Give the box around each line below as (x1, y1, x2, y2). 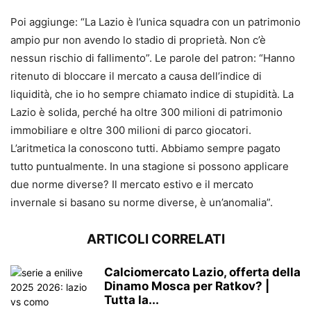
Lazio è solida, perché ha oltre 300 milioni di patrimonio (10, 106, 283, 119)
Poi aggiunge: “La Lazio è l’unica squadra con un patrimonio (10, 15, 301, 29)
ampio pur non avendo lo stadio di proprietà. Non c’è (10, 33, 266, 47)
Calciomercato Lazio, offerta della (104, 265, 301, 280)
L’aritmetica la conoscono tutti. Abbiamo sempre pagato (10, 142, 280, 155)
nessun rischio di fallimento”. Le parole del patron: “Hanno (10, 51, 295, 65)
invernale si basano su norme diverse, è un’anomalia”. (10, 196, 273, 210)
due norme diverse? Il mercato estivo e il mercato (10, 178, 253, 192)
